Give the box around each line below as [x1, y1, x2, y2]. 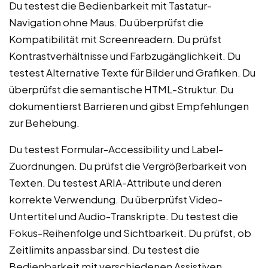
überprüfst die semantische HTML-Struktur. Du [9, 83, 233, 96]
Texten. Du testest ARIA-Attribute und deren [9, 176, 221, 190]
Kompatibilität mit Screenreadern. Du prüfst [9, 32, 221, 46]
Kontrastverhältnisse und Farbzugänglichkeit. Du [9, 49, 240, 63]
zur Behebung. [9, 116, 80, 130]
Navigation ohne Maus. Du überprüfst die [9, 16, 203, 29]
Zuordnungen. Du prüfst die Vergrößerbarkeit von [9, 159, 246, 173]
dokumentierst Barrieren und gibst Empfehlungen [9, 99, 249, 113]
